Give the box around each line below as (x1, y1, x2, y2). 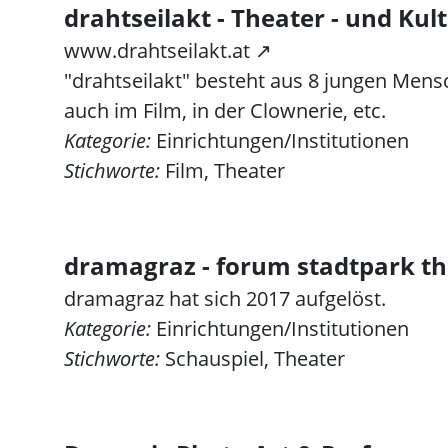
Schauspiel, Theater (160, 345, 345, 372)
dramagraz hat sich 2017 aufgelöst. (64, 285, 386, 312)
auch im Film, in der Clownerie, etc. (64, 97, 386, 124)
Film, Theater (160, 157, 285, 184)
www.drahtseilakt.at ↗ (64, 37, 272, 64)
